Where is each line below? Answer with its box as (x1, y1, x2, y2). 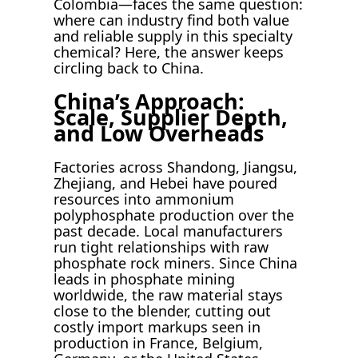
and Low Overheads (54, 117, 265, 148)
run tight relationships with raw (54, 237, 269, 257)
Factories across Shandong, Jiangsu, (54, 157, 298, 177)
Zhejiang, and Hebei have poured (54, 173, 278, 193)
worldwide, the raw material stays (54, 285, 284, 305)
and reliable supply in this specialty (54, 26, 293, 46)
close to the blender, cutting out (54, 301, 272, 321)
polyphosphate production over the (54, 205, 295, 225)
